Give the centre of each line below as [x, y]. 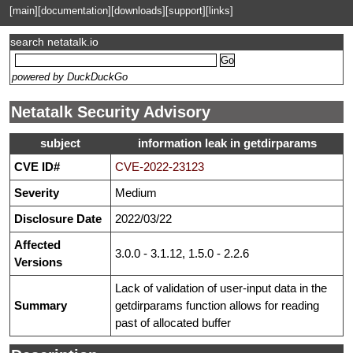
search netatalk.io [54, 42]
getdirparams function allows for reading [217, 306]
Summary [41, 306]
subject [60, 143]
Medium [136, 193]
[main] [24, 11]
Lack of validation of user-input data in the [221, 288]
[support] [186, 11]
